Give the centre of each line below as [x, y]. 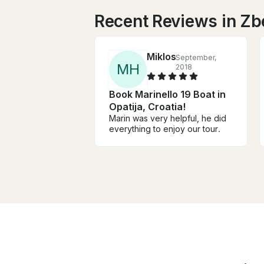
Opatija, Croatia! [147, 106]
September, [196, 57]
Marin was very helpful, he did [168, 118]
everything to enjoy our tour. [165, 128]
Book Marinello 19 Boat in [167, 94]
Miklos [161, 56]
